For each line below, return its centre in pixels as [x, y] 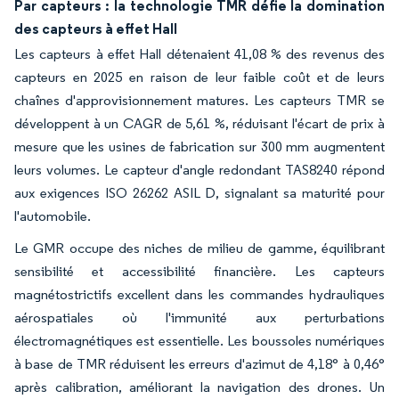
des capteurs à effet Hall [96, 28]
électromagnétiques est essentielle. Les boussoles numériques [199, 340]
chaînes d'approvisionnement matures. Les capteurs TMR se [199, 100]
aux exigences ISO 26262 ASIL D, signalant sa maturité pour [199, 192]
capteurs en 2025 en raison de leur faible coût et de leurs [199, 77]
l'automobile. [53, 216]
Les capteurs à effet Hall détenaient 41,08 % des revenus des [199, 53]
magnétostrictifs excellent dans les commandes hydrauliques [199, 294]
